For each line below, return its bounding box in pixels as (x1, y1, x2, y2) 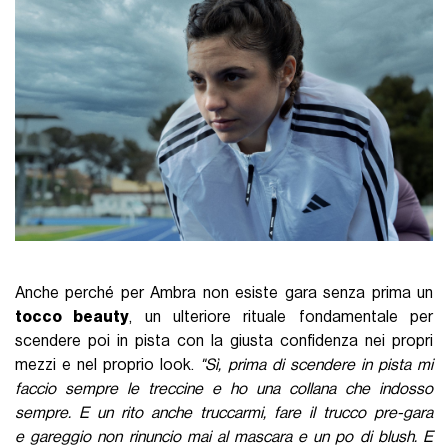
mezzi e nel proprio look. (15, 357, 201, 374)
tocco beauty (15, 309, 130, 326)
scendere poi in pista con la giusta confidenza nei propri (15, 333, 433, 350)
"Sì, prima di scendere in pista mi (200, 357, 433, 374)
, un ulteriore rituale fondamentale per (129, 309, 433, 326)
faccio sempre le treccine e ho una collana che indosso (15, 381, 433, 398)
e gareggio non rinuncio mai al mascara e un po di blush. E (15, 429, 433, 446)
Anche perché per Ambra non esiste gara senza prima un (15, 285, 433, 302)
